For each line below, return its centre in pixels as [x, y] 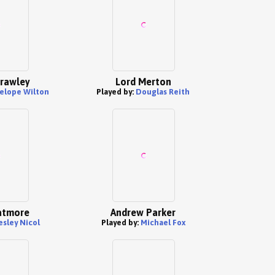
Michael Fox [163, 223]
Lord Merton [143, 82]
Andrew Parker [143, 212]
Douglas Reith [163, 92]
